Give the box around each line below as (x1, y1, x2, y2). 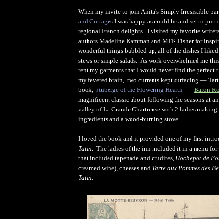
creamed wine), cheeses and (78, 164, 152, 172)
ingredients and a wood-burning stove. (78, 115, 180, 123)
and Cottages (78, 17, 113, 25)
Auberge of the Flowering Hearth (96, 86, 183, 93)
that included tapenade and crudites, (78, 154, 175, 162)
